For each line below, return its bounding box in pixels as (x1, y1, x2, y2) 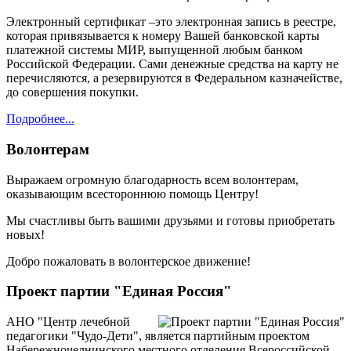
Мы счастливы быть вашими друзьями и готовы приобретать (6, 213, 335, 227)
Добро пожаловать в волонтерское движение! (6, 254, 251, 268)
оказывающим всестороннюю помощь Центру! (6, 186, 259, 201)
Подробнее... (6, 112, 74, 126)
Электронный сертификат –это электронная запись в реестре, (6, 15, 336, 29)
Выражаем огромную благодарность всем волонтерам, (6, 172, 299, 186)
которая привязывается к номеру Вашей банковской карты (6, 29, 320, 43)
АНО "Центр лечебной (6, 315, 130, 329)
